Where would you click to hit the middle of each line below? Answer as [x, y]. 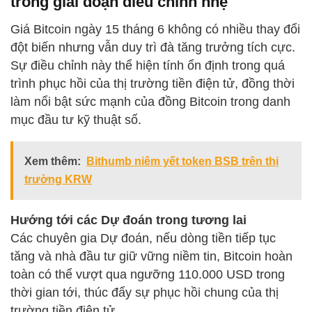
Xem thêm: [53, 162]
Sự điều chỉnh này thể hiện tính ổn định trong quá [148, 66]
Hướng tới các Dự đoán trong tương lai [128, 220]
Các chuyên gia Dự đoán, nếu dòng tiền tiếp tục [143, 239]
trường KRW [58, 180]
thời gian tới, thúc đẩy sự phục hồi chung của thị [145, 293]
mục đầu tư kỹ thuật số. [76, 120]
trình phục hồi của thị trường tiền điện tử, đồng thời [153, 84]
